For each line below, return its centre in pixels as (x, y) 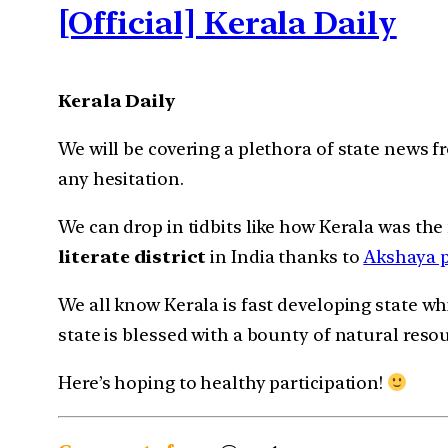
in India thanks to (285, 256)
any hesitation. (121, 178)
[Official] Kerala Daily (227, 23)
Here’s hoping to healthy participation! (222, 382)
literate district (132, 256)
